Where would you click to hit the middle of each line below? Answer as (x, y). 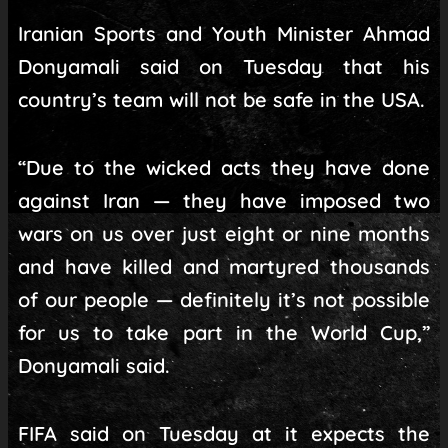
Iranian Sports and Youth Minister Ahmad (224, 34)
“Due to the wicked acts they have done (224, 168)
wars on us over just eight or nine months (224, 234)
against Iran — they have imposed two (224, 201)
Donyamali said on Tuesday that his (224, 67)
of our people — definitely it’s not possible (224, 300)
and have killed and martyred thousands (224, 267)
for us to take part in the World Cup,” (224, 333)
